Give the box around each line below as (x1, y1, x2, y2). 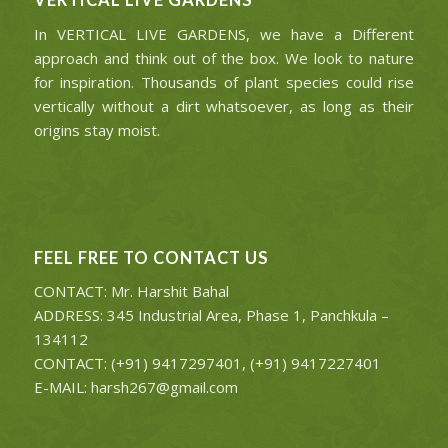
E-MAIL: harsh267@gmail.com (33, 377, 238, 398)
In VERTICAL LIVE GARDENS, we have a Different (33, 23, 415, 44)
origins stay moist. (33, 119, 160, 140)
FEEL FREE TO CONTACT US (33, 247, 269, 268)
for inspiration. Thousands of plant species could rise (33, 71, 415, 92)
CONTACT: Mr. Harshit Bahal (33, 281, 229, 302)
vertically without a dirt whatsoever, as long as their (33, 95, 415, 116)
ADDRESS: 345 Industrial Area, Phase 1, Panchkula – (33, 305, 389, 326)
